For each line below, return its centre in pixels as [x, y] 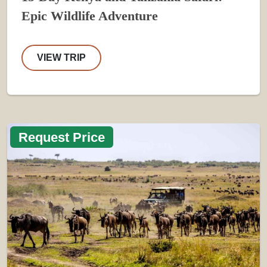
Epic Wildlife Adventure [90, 16]
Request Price [62, 137]
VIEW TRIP [61, 57]
